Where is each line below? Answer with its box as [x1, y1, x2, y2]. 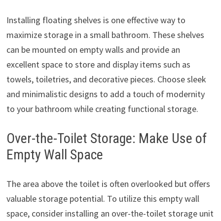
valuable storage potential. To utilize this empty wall [6, 193, 199, 205]
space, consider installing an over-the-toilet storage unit [6, 208, 214, 220]
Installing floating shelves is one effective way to [6, 14, 185, 26]
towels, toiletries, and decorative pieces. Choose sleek [6, 74, 206, 85]
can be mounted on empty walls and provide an [6, 44, 180, 56]
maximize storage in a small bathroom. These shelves [6, 29, 204, 41]
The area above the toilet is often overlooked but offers [6, 178, 210, 190]
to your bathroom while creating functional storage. [6, 103, 198, 115]
